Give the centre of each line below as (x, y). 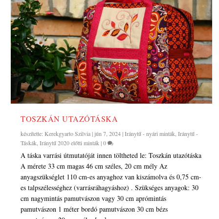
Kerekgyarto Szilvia (68, 134)
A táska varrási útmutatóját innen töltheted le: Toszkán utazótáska (111, 155)
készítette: (33, 134)
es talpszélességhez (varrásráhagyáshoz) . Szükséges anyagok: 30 (110, 188)
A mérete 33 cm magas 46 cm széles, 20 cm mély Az (94, 166)
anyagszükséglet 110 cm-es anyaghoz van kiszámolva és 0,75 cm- (111, 177)
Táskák (29, 143)
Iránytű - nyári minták (150, 134)
